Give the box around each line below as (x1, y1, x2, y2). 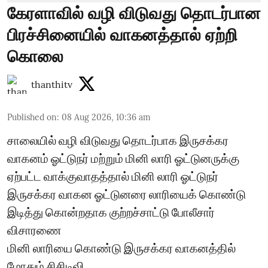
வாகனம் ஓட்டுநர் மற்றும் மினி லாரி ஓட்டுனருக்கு (7, 151, 239, 165)
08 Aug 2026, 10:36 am (62, 112, 151, 123)
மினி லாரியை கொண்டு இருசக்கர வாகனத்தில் (7, 240, 236, 255)
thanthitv (31, 78, 72, 90)
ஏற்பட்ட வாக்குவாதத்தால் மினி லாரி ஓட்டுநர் (7, 169, 218, 183)
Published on (7, 112, 57, 123)
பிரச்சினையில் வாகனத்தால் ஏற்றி (7, 24, 237, 45)
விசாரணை (7, 223, 62, 237)
